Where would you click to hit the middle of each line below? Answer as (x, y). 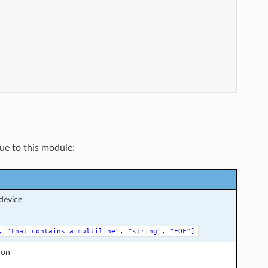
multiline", (100, 231)
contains (48, 231)
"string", (147, 231)
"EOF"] (182, 231)
